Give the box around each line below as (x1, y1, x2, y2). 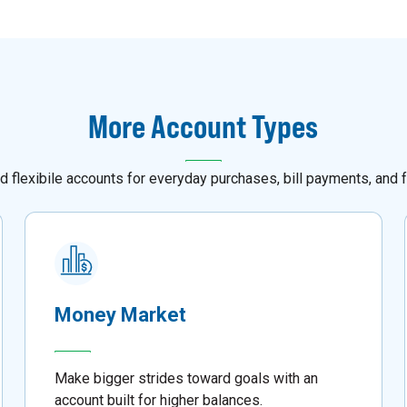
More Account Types (88, 107, 319, 146)
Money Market (54, 303, 186, 327)
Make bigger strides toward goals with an (54, 370, 318, 388)
